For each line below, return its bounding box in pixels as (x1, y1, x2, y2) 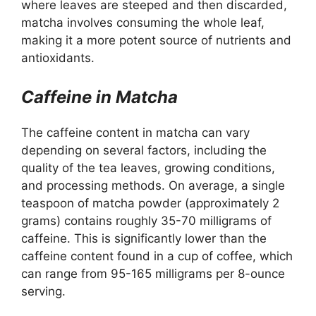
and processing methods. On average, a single (21, 178, 285, 193)
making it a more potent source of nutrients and (21, 32, 291, 47)
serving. (21, 284, 66, 298)
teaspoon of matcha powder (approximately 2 (21, 196, 279, 210)
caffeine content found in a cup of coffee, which (21, 249, 293, 263)
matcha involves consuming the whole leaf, (21, 15, 265, 30)
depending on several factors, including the (21, 143, 267, 157)
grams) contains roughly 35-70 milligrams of (21, 214, 272, 228)
